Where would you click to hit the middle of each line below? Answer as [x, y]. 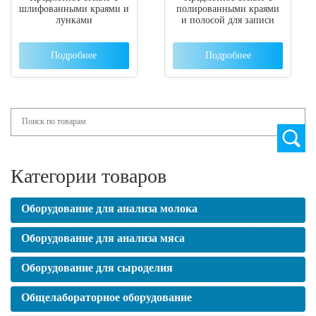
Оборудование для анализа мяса [103, 238]
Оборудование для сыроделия [97, 268]
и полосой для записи [228, 20]
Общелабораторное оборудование [107, 298]
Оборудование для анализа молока [109, 209]
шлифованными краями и [74, 8]
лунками [74, 20]
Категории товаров [89, 176]
